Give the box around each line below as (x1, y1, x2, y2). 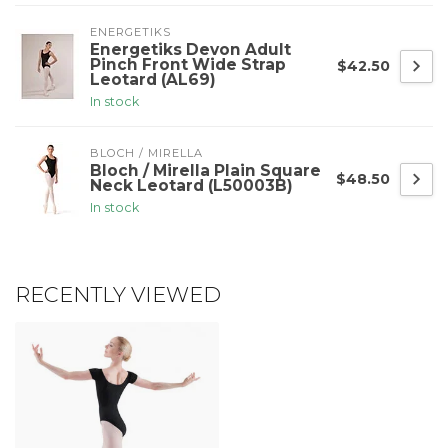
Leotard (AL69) (90, 70, 216, 90)
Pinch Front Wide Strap (90, 55, 286, 75)
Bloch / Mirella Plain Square (90, 161, 321, 181)
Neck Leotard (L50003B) (90, 176, 293, 196)
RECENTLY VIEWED (15, 282, 221, 308)
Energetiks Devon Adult (90, 40, 291, 60)
